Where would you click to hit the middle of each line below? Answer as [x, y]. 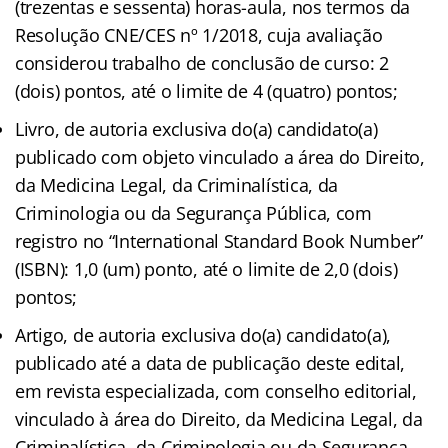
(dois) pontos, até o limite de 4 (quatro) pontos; [206, 91]
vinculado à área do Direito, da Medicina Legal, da [219, 419]
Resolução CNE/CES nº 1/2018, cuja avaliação [199, 35]
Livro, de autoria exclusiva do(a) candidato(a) [196, 129]
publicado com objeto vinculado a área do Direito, [220, 157]
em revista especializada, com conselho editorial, [216, 391]
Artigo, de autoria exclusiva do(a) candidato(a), [203, 335]
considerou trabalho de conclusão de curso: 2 [202, 63]
